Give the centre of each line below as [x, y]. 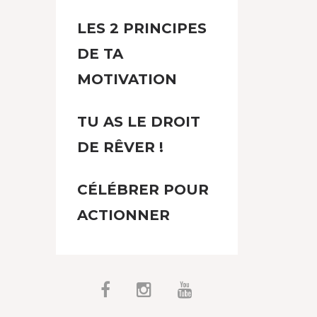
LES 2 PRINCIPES [142, 28]
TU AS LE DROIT [138, 121]
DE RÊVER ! [120, 147]
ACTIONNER [123, 215]
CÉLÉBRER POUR [143, 189]
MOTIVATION [127, 79]
